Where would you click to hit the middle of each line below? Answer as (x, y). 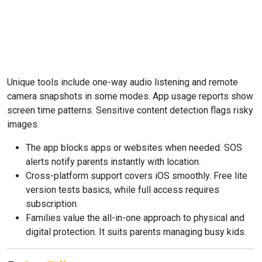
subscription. (52, 204)
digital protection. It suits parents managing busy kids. (136, 232)
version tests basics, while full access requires (123, 190)
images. (23, 124)
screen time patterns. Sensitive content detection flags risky (130, 110)
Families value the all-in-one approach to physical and (135, 218)
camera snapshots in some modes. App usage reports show (130, 96)
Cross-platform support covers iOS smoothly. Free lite (137, 176)
